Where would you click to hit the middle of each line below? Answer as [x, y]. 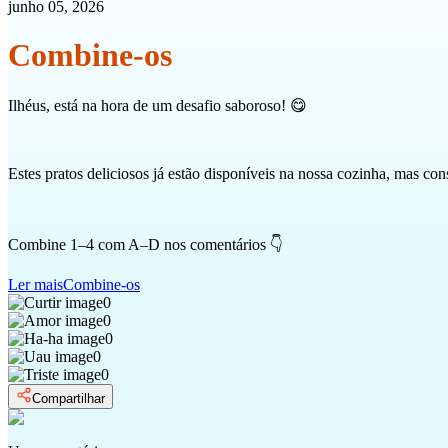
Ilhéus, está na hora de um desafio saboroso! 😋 [157, 105]
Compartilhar [68, 398]
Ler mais [35, 284]
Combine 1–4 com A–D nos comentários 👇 [145, 244]
